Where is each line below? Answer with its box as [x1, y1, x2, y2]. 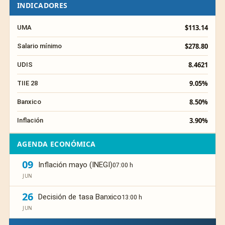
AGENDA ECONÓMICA [17, 139, 96, 149]
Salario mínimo [17, 42, 62, 50]
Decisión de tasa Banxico [38, 192, 122, 201]
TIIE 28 [17, 79, 38, 87]
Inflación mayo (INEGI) [38, 160, 113, 169]
